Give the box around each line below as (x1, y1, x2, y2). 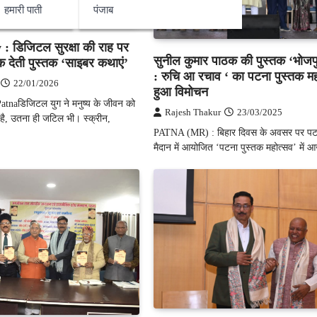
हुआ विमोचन (154, 85, 209, 100)
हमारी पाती (4, 4, 42, 16)
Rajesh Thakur (165, 108, 221, 118)
